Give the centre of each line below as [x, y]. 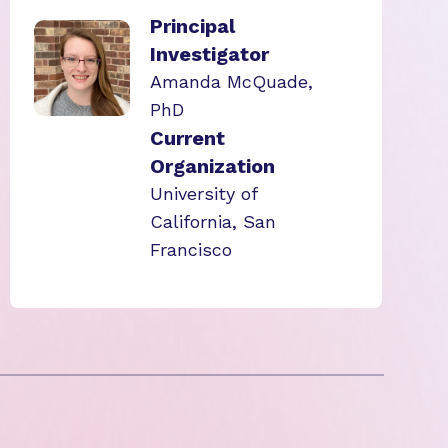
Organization [212, 166]
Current [187, 138]
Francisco [191, 249]
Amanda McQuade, [231, 81]
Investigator [209, 54]
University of [203, 193]
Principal [192, 26]
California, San [213, 221]
